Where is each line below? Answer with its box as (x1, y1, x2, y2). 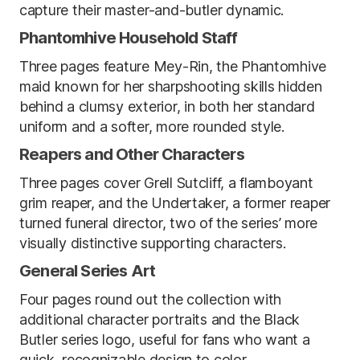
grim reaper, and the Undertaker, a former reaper (19, 194, 331, 211)
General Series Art (19, 260, 156, 280)
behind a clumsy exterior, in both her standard (19, 97, 315, 115)
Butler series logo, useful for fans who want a (19, 330, 310, 348)
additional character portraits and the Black (19, 310, 301, 328)
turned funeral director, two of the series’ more (19, 214, 318, 231)
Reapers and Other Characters (19, 144, 244, 164)
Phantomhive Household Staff (19, 27, 238, 47)
